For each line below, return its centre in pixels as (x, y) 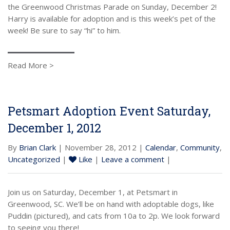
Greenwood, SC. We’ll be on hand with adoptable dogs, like (111, 204)
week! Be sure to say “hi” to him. (64, 30)
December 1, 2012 (54, 128)
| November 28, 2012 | (101, 147)
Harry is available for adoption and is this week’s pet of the (112, 18)
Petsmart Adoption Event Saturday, (109, 111)
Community (200, 147)
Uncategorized (34, 159)
